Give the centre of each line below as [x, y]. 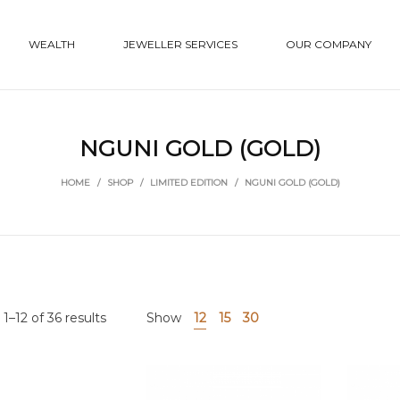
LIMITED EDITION [188, 183]
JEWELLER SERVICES [181, 44]
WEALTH [52, 44]
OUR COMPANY [329, 44]
